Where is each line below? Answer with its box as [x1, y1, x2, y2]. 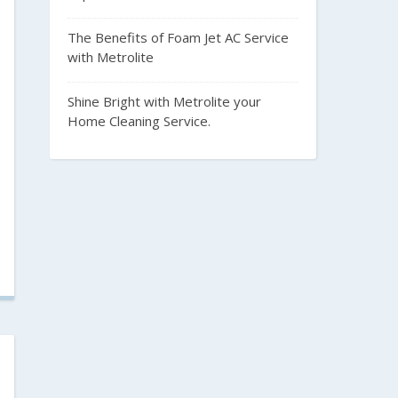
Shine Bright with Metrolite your [68, 92, 261, 110]
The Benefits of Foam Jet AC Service [68, 28, 289, 46]
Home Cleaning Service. [68, 112, 211, 130]
